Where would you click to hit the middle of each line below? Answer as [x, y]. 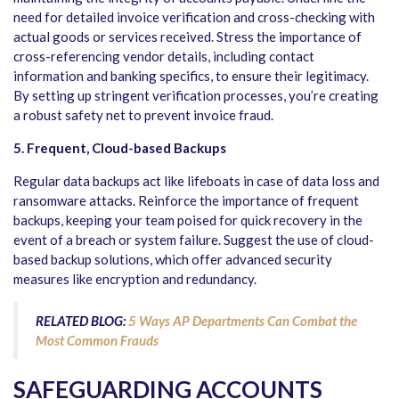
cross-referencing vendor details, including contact [164, 56]
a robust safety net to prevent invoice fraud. [143, 114]
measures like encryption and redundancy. [135, 278]
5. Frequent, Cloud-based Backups [120, 147]
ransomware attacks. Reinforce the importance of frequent [186, 200]
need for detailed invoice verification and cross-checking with [194, 16]
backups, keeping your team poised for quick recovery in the [188, 220]
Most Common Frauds [97, 340]
